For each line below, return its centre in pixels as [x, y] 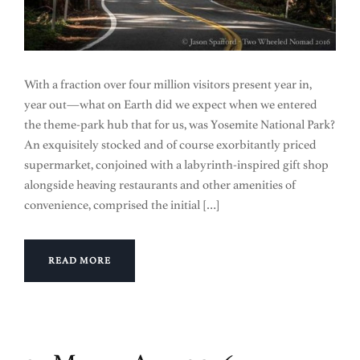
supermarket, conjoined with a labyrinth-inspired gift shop [176, 165]
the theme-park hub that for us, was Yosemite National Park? [180, 125]
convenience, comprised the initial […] [122, 205]
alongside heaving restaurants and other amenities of [160, 185]
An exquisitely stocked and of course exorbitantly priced [170, 145]
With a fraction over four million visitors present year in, [168, 84]
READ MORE [80, 261]
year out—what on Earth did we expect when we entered [171, 104]
